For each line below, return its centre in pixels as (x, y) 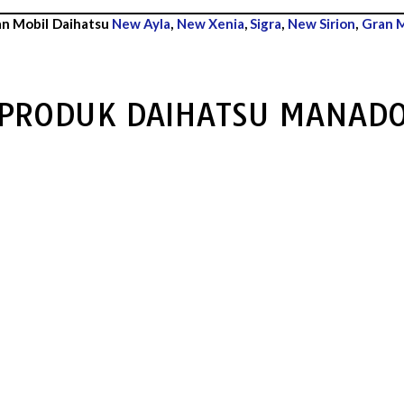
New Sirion (321, 23)
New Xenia (211, 23)
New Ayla (141, 23)
